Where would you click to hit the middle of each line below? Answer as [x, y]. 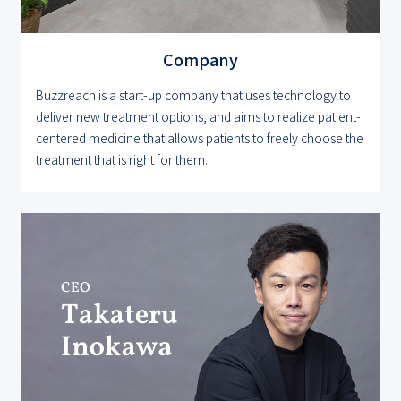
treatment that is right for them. [122, 160]
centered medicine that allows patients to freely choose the [200, 138]
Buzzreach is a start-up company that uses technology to [193, 95]
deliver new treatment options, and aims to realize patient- [198, 117]
